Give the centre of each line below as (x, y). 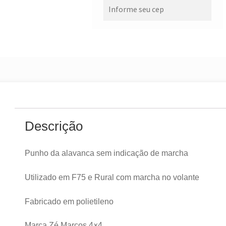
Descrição (54, 126)
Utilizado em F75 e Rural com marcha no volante (112, 178)
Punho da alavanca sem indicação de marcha (107, 153)
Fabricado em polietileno (69, 201)
